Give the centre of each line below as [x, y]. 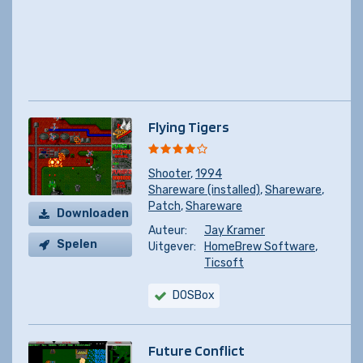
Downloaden [93, 214]
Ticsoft [224, 263]
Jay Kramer [235, 231]
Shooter [169, 174]
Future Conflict [196, 350]
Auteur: [168, 231]
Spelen [77, 244]
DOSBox [194, 295]
